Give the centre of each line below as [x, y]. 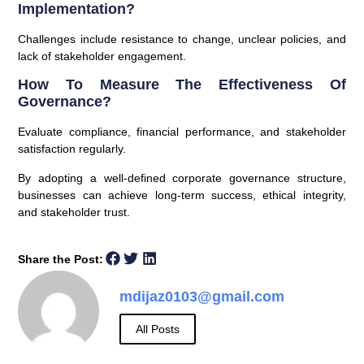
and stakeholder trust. [74, 212]
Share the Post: [61, 260]
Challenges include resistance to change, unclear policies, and [182, 39]
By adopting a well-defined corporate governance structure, [182, 178]
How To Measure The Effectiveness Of [182, 85]
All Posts [158, 329]
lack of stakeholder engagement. [102, 56]
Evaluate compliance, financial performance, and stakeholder [182, 132]
